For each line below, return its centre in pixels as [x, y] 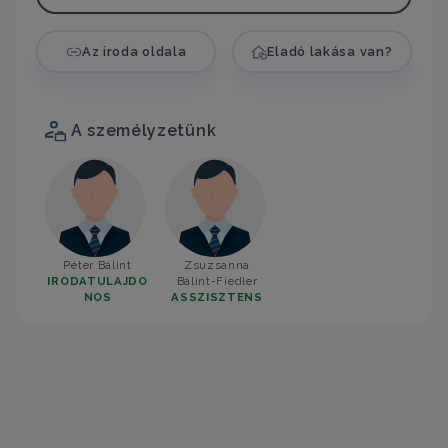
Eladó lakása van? [330, 52]
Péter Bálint [97, 264]
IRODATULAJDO [97, 280]
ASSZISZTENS [217, 296]
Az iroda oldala [134, 52]
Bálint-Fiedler [217, 280]
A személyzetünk [141, 130]
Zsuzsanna [217, 264]
